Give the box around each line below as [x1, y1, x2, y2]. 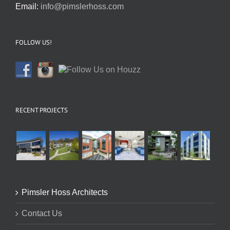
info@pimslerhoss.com [41, 2, 124, 11]
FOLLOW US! [15, 37, 52, 47]
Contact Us [22, 208, 62, 218]
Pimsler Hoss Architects [22, 187, 108, 197]
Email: [15, 2, 41, 11]
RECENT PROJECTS [15, 105, 68, 114]
